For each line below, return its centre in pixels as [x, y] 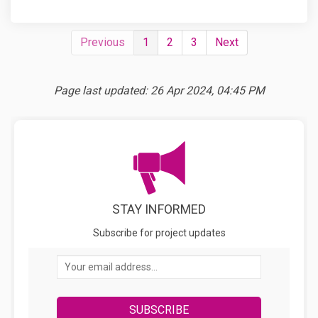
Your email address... [112, 263]
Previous [102, 42]
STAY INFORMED [159, 209]
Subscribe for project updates [159, 232]
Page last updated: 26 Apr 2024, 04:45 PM [159, 90]
